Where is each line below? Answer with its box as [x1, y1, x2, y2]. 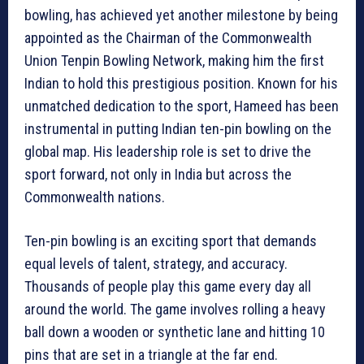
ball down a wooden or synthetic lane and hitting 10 [24, 323, 325, 341]
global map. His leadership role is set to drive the [24, 143, 311, 161]
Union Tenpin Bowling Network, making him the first [24, 52, 324, 70]
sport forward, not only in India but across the [24, 166, 292, 184]
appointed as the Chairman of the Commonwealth [24, 29, 312, 47]
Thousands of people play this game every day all [24, 278, 311, 296]
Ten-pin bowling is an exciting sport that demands [24, 232, 317, 250]
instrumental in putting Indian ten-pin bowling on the [24, 120, 331, 138]
